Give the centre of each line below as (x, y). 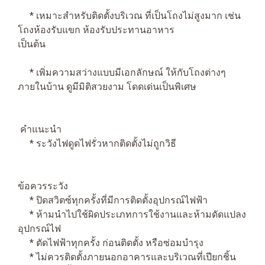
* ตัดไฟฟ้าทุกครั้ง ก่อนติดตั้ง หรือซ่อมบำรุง (111, 243)
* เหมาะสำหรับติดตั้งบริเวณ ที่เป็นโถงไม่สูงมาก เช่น (129, 16)
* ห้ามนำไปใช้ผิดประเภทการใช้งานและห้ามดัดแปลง (132, 214)
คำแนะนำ (40, 129)
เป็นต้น (61, 44)
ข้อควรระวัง (43, 186)
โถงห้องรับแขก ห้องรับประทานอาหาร (96, 30)
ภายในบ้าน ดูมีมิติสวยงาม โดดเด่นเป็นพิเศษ (107, 87)
